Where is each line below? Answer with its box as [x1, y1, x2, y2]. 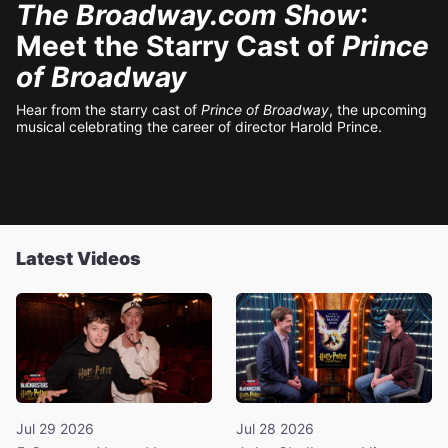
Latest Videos [16, 248, 141, 269]
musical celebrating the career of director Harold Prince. [16, 118, 386, 135]
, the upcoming [329, 101, 427, 118]
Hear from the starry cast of [16, 101, 201, 118]
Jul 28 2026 [236, 419, 314, 437]
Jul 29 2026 [16, 419, 94, 437]
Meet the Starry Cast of [16, 29, 342, 63]
